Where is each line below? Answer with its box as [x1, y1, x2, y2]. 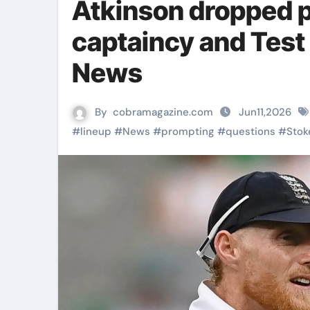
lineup [80, 125, 111, 138]
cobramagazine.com [113, 105, 213, 119]
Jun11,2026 [236, 105, 294, 119]
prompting [161, 125, 215, 138]
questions [226, 125, 275, 138]
